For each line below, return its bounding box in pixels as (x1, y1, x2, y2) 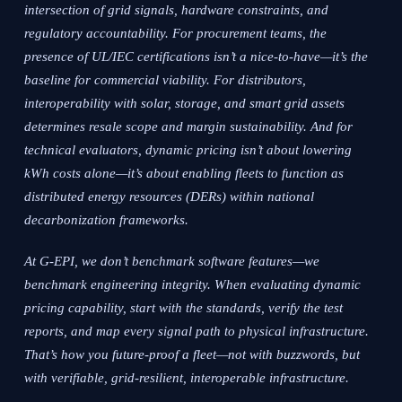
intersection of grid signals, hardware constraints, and (24, 3, 329, 18)
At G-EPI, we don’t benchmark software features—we (24, 254, 320, 269)
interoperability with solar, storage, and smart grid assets (24, 96, 345, 111)
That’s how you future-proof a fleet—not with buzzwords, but (24, 347, 361, 363)
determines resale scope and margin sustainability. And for (24, 119, 354, 135)
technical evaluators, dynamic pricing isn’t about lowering (24, 143, 353, 158)
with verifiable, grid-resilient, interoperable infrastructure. (24, 371, 350, 386)
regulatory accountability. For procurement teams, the (24, 26, 328, 41)
